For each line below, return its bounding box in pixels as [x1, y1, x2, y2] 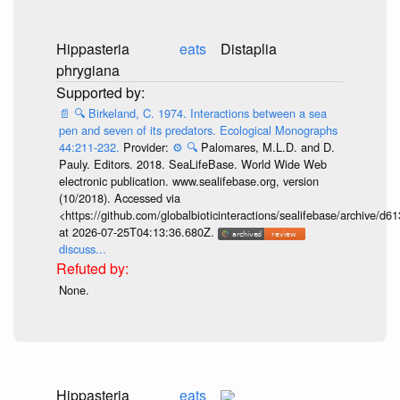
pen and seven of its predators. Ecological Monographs [58, 121, 337, 139]
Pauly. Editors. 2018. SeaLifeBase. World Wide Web [58, 155, 327, 173]
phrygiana [56, 59, 120, 80]
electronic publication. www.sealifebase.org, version [58, 172, 319, 190]
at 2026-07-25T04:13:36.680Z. [58, 223, 218, 241]
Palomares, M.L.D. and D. [200, 138, 335, 156]
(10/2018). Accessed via [58, 189, 180, 207]
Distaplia [221, 37, 277, 59]
